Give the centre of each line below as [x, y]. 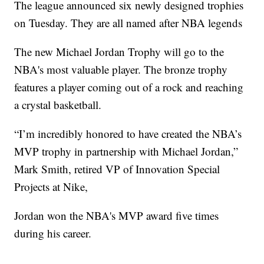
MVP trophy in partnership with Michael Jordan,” [126, 151]
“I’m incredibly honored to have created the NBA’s [128, 134]
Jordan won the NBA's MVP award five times [117, 216]
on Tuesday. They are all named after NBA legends [128, 23]
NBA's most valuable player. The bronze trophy [121, 70]
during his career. [53, 233]
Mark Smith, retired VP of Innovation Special [117, 169]
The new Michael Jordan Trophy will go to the [119, 52]
